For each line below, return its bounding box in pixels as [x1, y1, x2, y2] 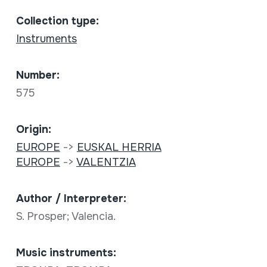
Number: [15, 68, 60, 82]
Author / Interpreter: [15, 191, 126, 205]
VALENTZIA [76, 155, 136, 169]
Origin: [15, 122, 51, 136]
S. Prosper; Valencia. [15, 209, 119, 223]
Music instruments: [15, 246, 116, 259]
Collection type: [15, 14, 99, 27]
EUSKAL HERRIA [76, 140, 162, 154]
